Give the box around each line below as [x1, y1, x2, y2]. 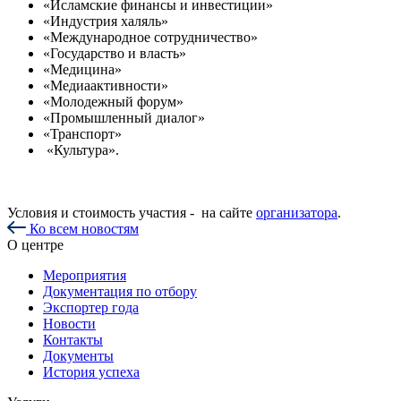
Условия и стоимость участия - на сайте [7, 204, 256, 220]
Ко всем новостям [26, 220, 139, 236]
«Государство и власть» [43, 45, 186, 61]
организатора [256, 204, 337, 220]
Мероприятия [43, 267, 126, 283]
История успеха [43, 363, 140, 380]
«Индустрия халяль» [43, 13, 168, 29]
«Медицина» [43, 61, 122, 77]
